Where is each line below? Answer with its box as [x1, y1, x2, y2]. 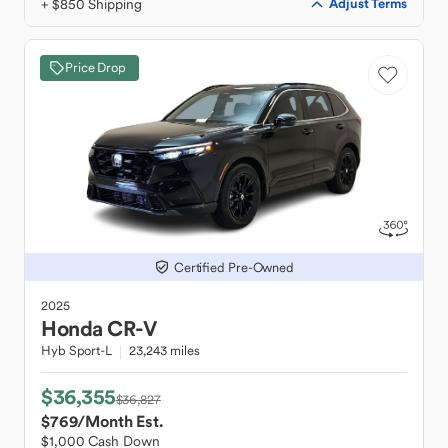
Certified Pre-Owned [173, 258, 295, 276]
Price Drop [65, 59, 126, 76]
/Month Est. [77, 411, 163, 431]
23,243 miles [128, 342, 200, 359]
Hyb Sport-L [41, 342, 112, 359]
